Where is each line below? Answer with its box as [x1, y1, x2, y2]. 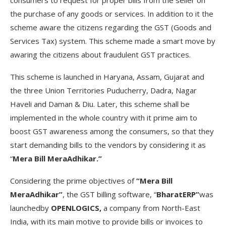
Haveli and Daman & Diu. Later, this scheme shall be [10, 98, 190, 109]
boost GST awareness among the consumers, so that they [10, 126, 214, 136]
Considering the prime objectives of [10, 175, 136, 186]
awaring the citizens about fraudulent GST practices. [10, 49, 191, 60]
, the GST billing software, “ [63, 189, 156, 199]
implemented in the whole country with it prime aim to [10, 112, 197, 123]
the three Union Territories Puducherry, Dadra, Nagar [10, 85, 197, 95]
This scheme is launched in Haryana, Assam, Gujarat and [10, 71, 204, 82]
